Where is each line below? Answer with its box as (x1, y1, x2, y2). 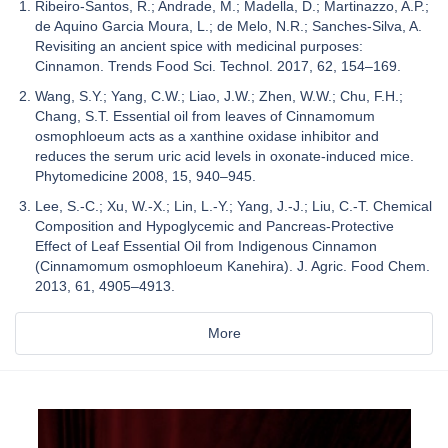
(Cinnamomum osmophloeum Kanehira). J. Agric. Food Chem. (35, 258, 430, 275)
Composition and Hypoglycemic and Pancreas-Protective (35, 218, 394, 235)
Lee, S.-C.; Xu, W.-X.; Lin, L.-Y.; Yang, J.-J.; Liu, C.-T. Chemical (35, 198, 432, 215)
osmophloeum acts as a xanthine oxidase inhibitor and (35, 128, 379, 145)
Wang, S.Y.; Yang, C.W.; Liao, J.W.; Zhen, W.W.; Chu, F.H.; (35, 88, 403, 105)
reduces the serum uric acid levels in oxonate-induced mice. (35, 148, 414, 165)
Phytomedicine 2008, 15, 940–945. (35, 168, 256, 185)
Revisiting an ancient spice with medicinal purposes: (35, 38, 363, 55)
